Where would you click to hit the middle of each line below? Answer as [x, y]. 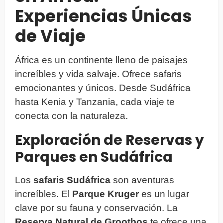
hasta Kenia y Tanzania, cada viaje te [95, 102]
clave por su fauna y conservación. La [96, 208]
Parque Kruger [106, 194]
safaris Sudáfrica [72, 180]
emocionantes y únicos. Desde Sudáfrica [103, 88]
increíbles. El [44, 194]
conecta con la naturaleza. [71, 115]
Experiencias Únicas [104, 16]
